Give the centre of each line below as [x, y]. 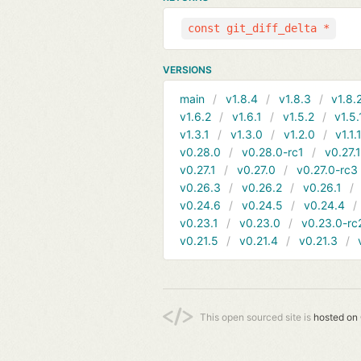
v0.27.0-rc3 [327, 169]
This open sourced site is [257, 317]
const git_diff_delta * [259, 29]
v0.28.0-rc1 [272, 151]
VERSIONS [187, 69]
